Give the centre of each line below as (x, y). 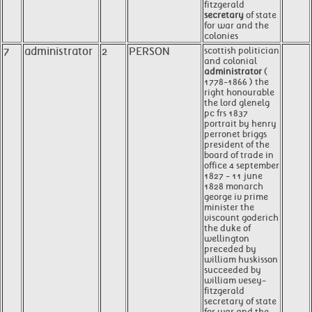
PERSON (149, 52)
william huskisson (241, 259)
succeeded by (233, 270)
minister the (229, 207)
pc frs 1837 (226, 113)
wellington (227, 239)
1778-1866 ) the (236, 82)
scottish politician (242, 50)
